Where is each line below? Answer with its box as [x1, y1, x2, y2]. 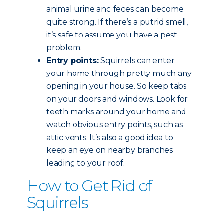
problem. [46, 43, 82, 52]
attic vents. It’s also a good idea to [46, 133, 173, 142]
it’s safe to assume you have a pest [46, 30, 178, 39]
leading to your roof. [46, 158, 125, 168]
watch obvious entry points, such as [46, 120, 183, 129]
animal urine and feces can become [46, 4, 184, 14]
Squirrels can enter [98, 56, 175, 65]
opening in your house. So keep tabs [46, 81, 187, 91]
